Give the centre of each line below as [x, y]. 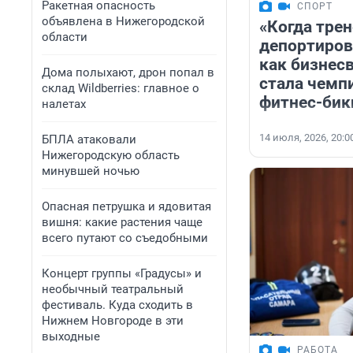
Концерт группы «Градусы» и [122, 273]
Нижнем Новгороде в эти [113, 321]
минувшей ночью [91, 171]
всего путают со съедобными [125, 238]
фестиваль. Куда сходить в [117, 305]
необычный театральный [113, 289]
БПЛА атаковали [89, 139]
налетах [64, 104]
